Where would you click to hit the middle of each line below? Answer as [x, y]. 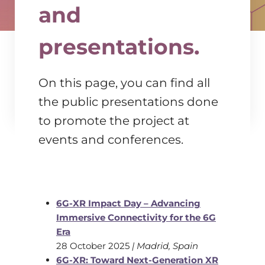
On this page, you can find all [124, 83]
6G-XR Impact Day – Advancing [128, 203]
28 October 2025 [94, 246]
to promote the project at [114, 121]
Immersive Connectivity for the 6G [136, 217]
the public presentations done [128, 102]
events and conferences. [111, 140]
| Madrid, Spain [165, 246]
